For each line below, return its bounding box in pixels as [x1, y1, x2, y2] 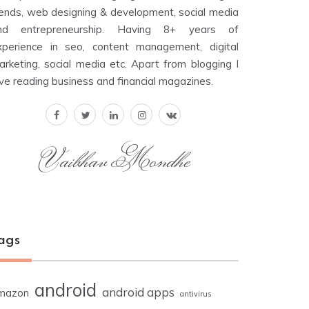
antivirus [180, 289, 211, 299]
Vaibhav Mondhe [38, 141, 191, 179]
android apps [102, 285, 175, 300]
